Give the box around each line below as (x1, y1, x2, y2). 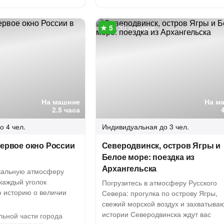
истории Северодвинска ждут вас (101, 209, 211, 219)
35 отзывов (118, 22, 154, 32)
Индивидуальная (101, 121, 157, 131)
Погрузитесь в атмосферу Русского (101, 177, 217, 187)
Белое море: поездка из (101, 151, 195, 162)
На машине (41, 96, 80, 106)
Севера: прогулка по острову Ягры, (101, 188, 217, 198)
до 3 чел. (159, 121, 189, 131)
